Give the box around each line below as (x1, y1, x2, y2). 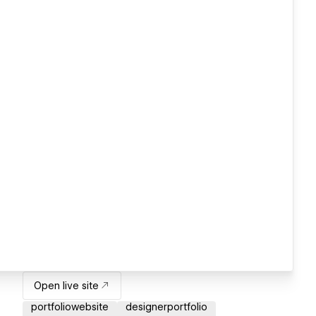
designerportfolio (126, 301, 207, 313)
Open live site (34, 280, 99, 292)
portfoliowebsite (31, 301, 109, 313)
